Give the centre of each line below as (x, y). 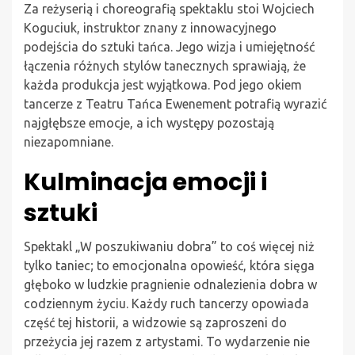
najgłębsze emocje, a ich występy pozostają (149, 122)
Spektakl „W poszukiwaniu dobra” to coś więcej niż (169, 246)
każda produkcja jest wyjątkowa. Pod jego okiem (163, 84)
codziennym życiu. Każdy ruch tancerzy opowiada (166, 303)
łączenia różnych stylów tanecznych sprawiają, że (165, 65)
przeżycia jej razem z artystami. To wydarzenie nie (167, 341)
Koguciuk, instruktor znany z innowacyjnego (150, 27)
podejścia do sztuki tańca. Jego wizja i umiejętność (169, 46)
